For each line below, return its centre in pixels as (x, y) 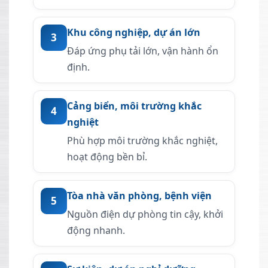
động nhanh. (96, 231)
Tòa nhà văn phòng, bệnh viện (139, 196)
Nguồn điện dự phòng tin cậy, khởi (145, 214)
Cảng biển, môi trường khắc (134, 106)
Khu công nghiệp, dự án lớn (134, 33)
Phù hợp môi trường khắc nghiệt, (142, 141)
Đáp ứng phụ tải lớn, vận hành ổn (143, 51)
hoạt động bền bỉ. (107, 157)
